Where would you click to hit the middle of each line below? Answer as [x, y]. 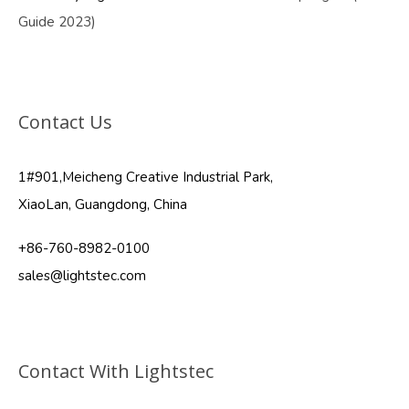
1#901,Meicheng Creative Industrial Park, [146, 178]
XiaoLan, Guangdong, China [103, 205]
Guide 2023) [57, 22]
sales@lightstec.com [82, 276]
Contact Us [65, 122]
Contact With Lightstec [116, 372]
